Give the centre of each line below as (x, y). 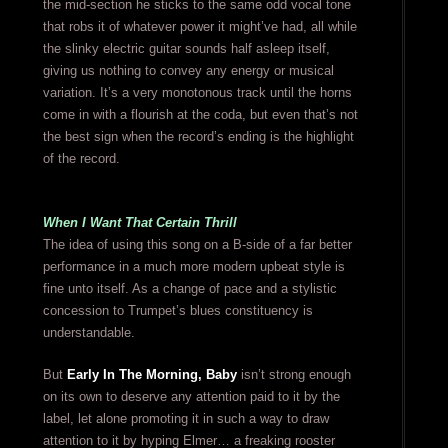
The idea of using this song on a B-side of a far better (197, 245)
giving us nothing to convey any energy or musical (188, 71)
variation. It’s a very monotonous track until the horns (197, 93)
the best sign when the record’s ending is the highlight (198, 137)
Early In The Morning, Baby (151, 375)
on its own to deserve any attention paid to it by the (191, 397)
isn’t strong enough (293, 375)
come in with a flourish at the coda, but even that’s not (200, 115)
